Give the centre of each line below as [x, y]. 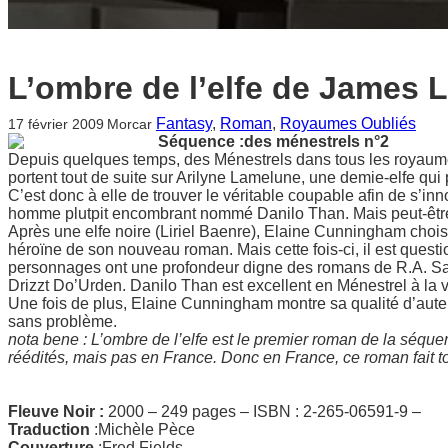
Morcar [130, 123]
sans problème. [62, 321]
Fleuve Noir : [58, 411]
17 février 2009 [56, 123]
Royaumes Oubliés [347, 123]
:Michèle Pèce [144, 429]
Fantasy [183, 123]
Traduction [51, 429]
